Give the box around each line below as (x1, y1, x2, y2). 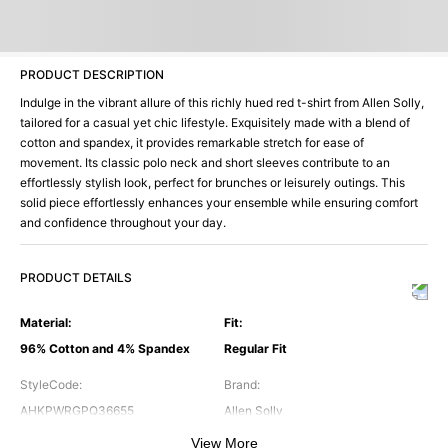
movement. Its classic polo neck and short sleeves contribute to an (20, 155, 390, 171)
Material (20, 315, 68, 331)
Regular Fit (224, 341, 287, 357)
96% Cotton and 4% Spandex (20, 341, 190, 357)
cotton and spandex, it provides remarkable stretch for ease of (20, 135, 364, 151)
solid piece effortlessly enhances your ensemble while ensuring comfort (20, 195, 418, 211)
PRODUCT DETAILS (20, 270, 132, 286)
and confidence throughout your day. (20, 215, 226, 231)
